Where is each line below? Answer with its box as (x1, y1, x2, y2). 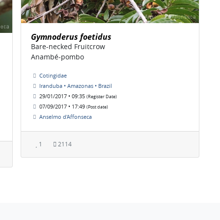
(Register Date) (86, 94, 117, 100)
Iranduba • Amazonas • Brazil (39, 82, 112, 90)
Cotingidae (39, 72, 67, 80)
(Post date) (86, 104, 108, 110)
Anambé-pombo (31, 52, 84, 62)
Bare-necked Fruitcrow (31, 42, 105, 52)
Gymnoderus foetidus (31, 31, 111, 43)
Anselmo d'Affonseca (39, 113, 92, 121)
